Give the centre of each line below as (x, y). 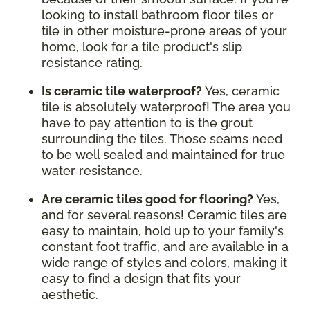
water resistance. (94, 171)
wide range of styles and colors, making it (164, 263)
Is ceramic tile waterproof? (123, 91)
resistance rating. (94, 63)
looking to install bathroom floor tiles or (158, 15)
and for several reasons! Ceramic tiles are (164, 215)
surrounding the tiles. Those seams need (162, 139)
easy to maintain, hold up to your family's (163, 231)
